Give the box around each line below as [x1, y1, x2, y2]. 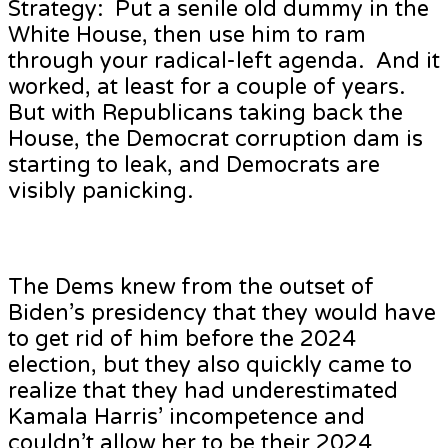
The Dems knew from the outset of [8, 274, 374, 301]
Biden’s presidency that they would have [8, 300, 436, 327]
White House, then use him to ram [8, 22, 366, 49]
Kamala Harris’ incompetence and [8, 404, 365, 431]
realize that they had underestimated [8, 378, 398, 405]
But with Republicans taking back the [8, 100, 403, 127]
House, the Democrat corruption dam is [8, 126, 423, 153]
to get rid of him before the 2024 [8, 326, 356, 353]
